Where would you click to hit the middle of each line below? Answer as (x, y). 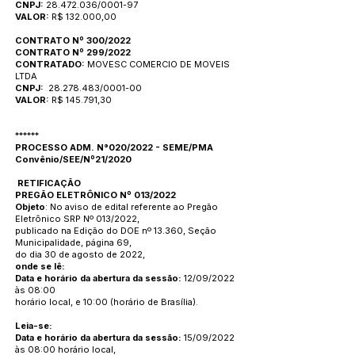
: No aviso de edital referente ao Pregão (132, 207)
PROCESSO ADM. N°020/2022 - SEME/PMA (115, 147)
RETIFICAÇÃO (48, 183)
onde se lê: (40, 266)
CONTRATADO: (51, 64)
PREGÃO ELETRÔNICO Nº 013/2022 (95, 195)
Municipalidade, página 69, (73, 242)
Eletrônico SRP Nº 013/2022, (77, 219)
